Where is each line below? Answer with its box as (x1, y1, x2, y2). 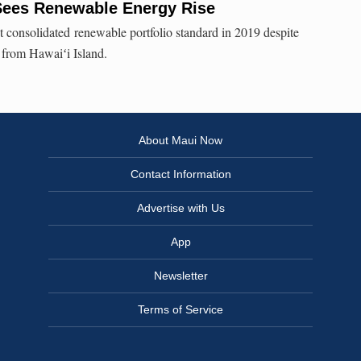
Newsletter (153, 269, 208, 283)
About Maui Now (139, 134, 222, 147)
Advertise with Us (136, 201, 225, 215)
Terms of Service (138, 303, 223, 317)
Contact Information (130, 168, 231, 181)
